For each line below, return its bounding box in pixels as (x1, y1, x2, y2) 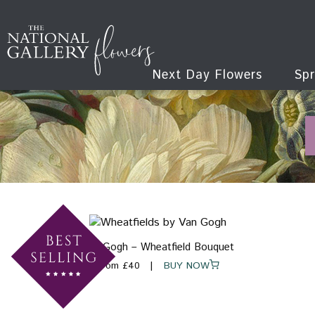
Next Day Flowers (152, 66, 262, 84)
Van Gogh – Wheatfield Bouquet (81, 240, 234, 255)
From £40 (96, 259, 140, 274)
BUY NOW (153, 259, 210, 274)
